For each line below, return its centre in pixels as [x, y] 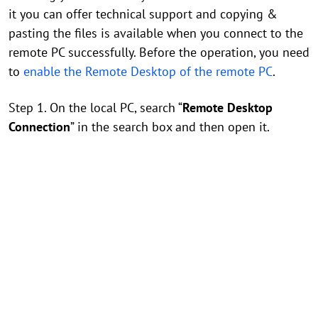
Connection [39, 127]
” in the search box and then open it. [170, 127]
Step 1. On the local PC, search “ [95, 108]
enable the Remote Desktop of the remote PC [148, 71]
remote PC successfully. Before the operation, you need [159, 52]
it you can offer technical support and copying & [143, 14]
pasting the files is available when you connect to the [156, 33]
